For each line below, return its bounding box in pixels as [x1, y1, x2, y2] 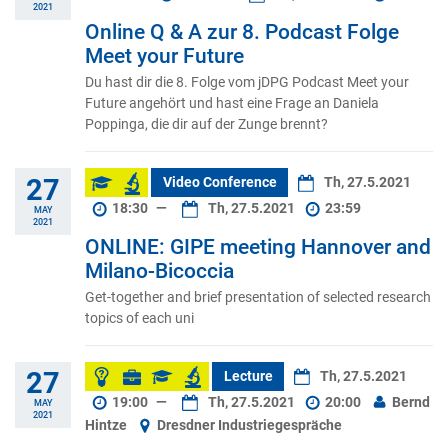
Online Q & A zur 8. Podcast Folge [85, 20, 399, 45]
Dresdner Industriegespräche [154, 416, 343, 434]
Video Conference [162, 174, 277, 192]
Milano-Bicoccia [85, 258, 234, 283]
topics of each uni [85, 309, 194, 326]
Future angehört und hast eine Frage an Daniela [85, 95, 379, 112]
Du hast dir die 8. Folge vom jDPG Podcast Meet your [85, 74, 409, 91]
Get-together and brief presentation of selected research [85, 288, 431, 305]
